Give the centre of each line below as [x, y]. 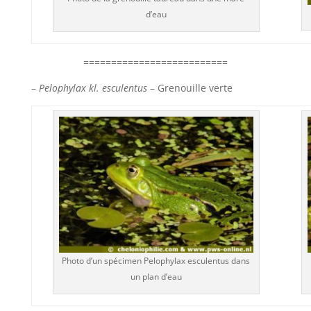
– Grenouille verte [190, 88]
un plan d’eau [156, 276]
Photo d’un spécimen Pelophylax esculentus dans [156, 260]
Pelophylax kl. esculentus [93, 88]
